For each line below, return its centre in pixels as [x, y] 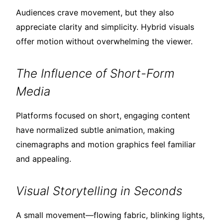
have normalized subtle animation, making [95, 130]
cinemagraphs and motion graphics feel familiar [106, 145]
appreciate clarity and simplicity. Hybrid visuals [105, 27]
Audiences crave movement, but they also [95, 13]
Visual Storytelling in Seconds [99, 191]
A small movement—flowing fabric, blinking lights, [110, 215]
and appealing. [44, 159]
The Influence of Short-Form [95, 74]
